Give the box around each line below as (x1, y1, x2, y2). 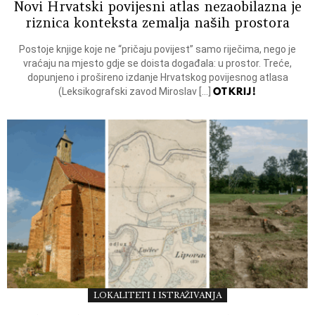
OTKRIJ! (212, 84, 257, 98)
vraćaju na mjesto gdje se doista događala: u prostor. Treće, (23, 57, 292, 69)
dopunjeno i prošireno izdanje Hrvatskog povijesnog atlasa (27, 71, 288, 83)
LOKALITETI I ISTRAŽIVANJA (94, 290, 221, 301)
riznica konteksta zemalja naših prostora (25, 13, 290, 31)
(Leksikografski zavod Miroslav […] (58, 85, 213, 97)
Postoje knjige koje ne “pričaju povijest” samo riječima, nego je (19, 43, 296, 55)
